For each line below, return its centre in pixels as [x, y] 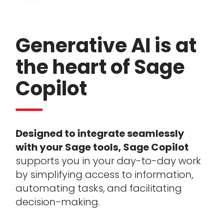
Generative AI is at [106, 46]
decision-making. [58, 202]
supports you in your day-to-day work [108, 161]
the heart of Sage [100, 67]
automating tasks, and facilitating [99, 188]
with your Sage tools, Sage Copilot [102, 147]
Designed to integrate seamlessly [100, 134]
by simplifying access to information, [104, 175]
